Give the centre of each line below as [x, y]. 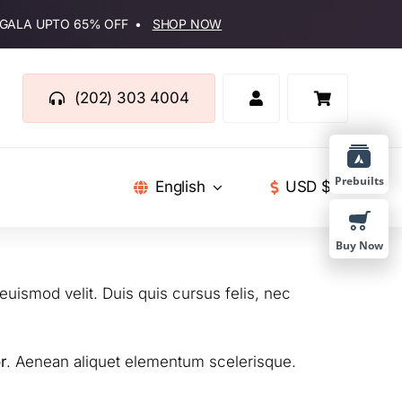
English [180, 187]
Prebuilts [359, 181]
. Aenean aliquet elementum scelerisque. [151, 362]
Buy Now [359, 245]
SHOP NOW [187, 24]
